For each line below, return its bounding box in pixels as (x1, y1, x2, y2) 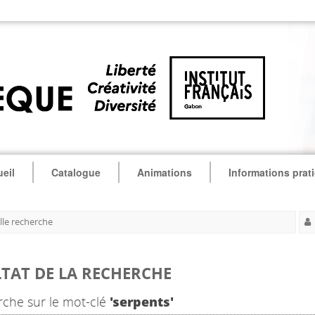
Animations (136, 165, 192, 179)
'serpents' (110, 293, 174, 310)
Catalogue (51, 165, 101, 179)
